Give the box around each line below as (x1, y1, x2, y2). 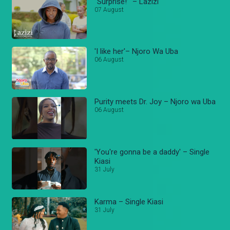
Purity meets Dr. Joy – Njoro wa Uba (94, 97, 216, 107)
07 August (94, 6, 124, 13)
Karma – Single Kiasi (94, 197, 164, 207)
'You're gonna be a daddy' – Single (94, 147, 210, 157)
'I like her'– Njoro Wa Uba (94, 47, 179, 56)
